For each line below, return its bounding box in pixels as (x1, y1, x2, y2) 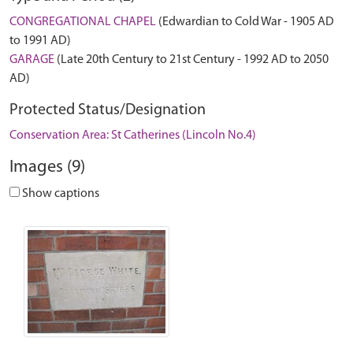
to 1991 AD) (9, 35, 71, 47)
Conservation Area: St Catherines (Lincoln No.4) (9, 129, 256, 142)
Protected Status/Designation (9, 102, 206, 118)
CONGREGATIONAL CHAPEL (9, 16, 156, 28)
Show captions (20, 188, 99, 200)
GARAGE (9, 54, 54, 66)
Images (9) (9, 158, 85, 176)
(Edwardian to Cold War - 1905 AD (156, 16, 334, 28)
